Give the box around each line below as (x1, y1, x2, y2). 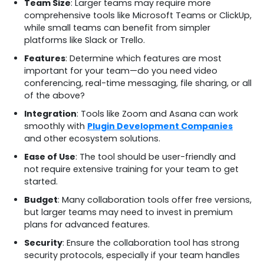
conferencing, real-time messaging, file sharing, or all (24, 77, 252, 89)
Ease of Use (24, 150, 75, 163)
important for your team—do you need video (24, 64, 217, 77)
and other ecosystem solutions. (24, 132, 160, 144)
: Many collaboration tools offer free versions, (58, 193, 252, 206)
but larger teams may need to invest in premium (24, 206, 233, 218)
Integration (24, 107, 77, 120)
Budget (24, 193, 58, 206)
